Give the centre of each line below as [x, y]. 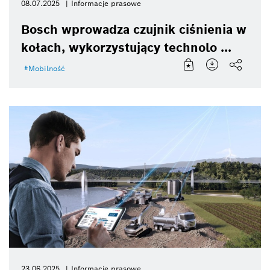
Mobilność [47, 69]
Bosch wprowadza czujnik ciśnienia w [134, 30]
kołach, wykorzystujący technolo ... [126, 48]
